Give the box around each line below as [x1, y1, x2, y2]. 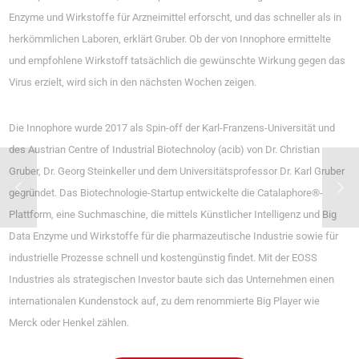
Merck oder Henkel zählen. [9, 316, 130, 329]
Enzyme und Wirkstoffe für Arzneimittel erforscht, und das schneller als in [9, 10, 342, 23]
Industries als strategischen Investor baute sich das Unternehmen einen [9, 272, 335, 285]
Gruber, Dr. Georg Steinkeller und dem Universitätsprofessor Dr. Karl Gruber [9, 164, 345, 177]
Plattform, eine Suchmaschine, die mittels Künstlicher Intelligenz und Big [9, 208, 337, 220]
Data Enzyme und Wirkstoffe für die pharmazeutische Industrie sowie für [9, 229, 339, 242]
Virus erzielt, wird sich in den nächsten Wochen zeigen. [9, 75, 257, 88]
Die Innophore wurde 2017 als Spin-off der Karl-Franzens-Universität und [9, 121, 336, 134]
